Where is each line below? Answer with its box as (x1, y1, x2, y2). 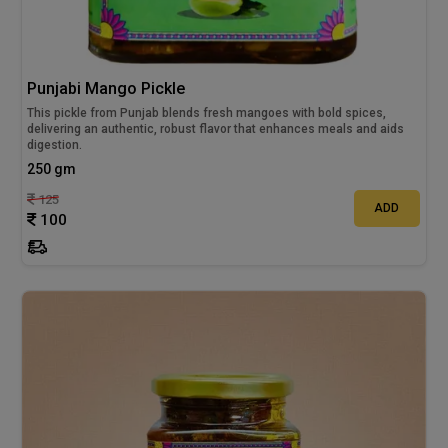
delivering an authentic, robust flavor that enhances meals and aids (27, 122, 405, 137)
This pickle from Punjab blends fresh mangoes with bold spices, (27, 106, 387, 121)
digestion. (27, 138, 83, 153)
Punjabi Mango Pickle (27, 79, 186, 99)
